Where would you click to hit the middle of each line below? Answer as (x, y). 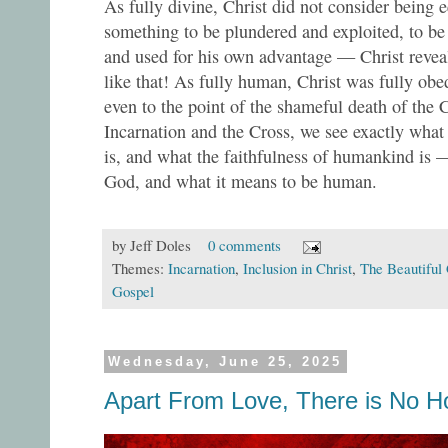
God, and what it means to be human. (240, 180)
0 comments (244, 245)
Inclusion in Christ (297, 268)
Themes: (140, 268)
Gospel (133, 291)
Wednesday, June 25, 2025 (225, 362)
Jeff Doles (160, 245)
